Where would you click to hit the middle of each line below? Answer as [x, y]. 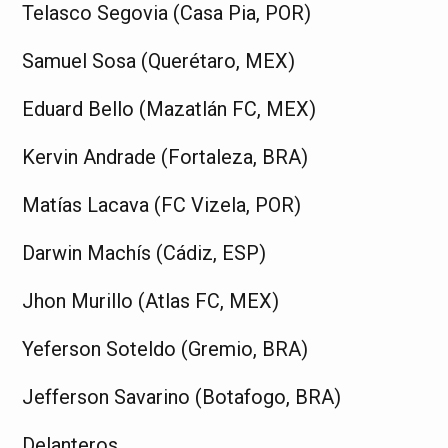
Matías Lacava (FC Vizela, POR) [162, 204]
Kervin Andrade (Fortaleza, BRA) [165, 156]
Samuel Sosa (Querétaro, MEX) [159, 60]
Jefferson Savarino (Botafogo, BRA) [182, 396]
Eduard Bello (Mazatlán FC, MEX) [169, 108]
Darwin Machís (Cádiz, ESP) [144, 252]
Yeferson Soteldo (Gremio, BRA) [165, 348]
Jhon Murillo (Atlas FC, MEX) [151, 300]
